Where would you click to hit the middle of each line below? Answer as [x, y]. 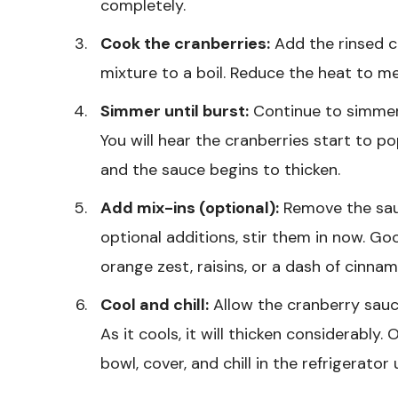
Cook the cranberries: [185, 43]
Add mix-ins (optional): [190, 207]
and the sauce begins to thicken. [220, 169]
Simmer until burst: [175, 111]
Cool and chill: [155, 304]
